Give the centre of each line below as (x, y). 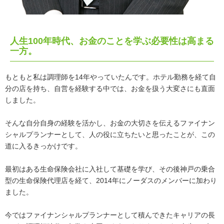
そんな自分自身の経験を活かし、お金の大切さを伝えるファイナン (110, 123)
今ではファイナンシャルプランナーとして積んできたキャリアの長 (110, 215)
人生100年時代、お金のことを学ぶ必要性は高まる (112, 41)
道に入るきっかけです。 (43, 146)
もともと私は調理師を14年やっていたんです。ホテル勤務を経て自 (110, 77)
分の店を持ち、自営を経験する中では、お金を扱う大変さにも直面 (110, 89)
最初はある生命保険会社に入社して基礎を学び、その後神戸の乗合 (110, 169)
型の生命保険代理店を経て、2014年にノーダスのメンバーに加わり (111, 181)
